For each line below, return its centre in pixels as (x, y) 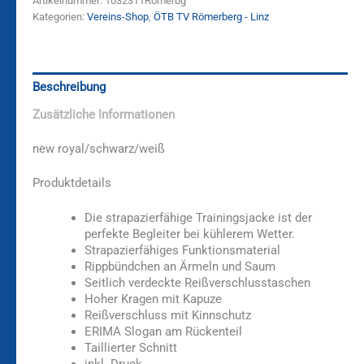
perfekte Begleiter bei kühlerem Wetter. (189, 234)
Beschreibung (69, 87)
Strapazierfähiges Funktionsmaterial (182, 251)
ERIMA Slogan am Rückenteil (163, 332)
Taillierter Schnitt (130, 348)
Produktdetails (72, 183)
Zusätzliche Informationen (104, 115)
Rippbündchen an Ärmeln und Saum (180, 267)
